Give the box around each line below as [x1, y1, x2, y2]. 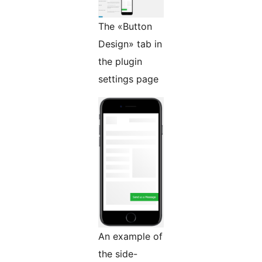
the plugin [98, 56, 142, 68]
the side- [98, 248, 137, 260]
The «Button [98, 20, 152, 33]
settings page [98, 73, 158, 85]
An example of [98, 230, 163, 243]
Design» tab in [98, 38, 162, 50]
